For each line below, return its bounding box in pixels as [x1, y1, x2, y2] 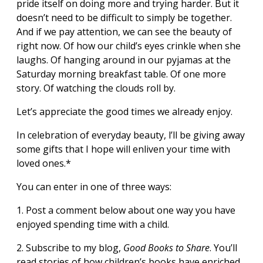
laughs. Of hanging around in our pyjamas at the [16, 53, 231, 66]
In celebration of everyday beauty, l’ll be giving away [16, 128, 245, 141]
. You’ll [210, 241, 237, 254]
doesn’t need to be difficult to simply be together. [16, 11, 232, 24]
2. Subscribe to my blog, [16, 241, 123, 254]
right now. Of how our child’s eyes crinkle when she [16, 39, 241, 52]
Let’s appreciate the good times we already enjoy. [16, 104, 232, 118]
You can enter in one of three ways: [16, 180, 171, 193]
